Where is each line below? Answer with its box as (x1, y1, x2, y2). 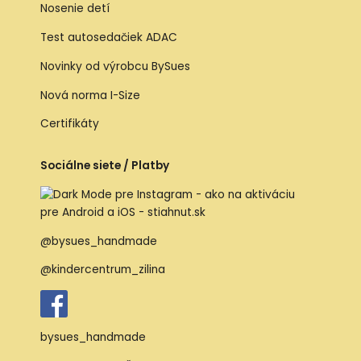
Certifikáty (40, 116, 99, 132)
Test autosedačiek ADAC (40, 30, 177, 46)
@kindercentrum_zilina (40, 262, 168, 278)
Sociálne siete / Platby (40, 158, 169, 174)
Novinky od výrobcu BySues (40, 58, 190, 74)
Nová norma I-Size (40, 87, 143, 103)
